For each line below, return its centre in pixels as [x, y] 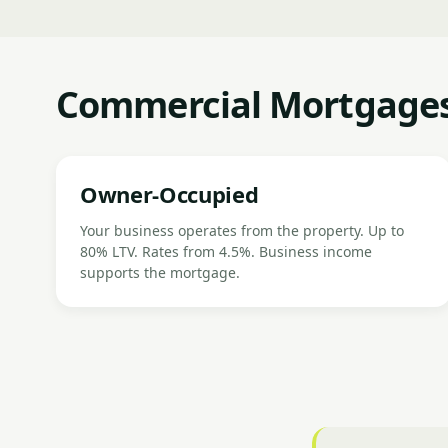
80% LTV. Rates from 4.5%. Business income [226, 251]
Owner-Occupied [169, 194]
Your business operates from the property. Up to [242, 230]
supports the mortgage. [160, 272]
